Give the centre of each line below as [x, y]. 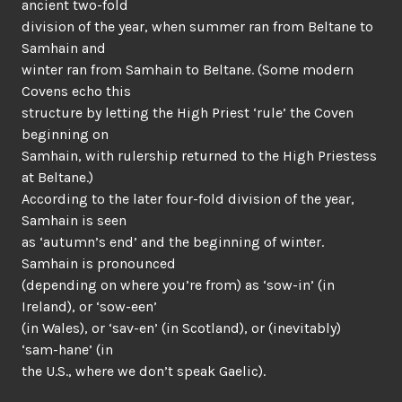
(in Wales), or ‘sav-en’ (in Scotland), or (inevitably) [181, 328]
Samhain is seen [74, 220]
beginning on [65, 134]
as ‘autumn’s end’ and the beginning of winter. [173, 242]
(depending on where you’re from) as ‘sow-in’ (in [178, 285]
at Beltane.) [57, 177]
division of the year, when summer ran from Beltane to [197, 26]
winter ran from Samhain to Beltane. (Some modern [188, 70]
